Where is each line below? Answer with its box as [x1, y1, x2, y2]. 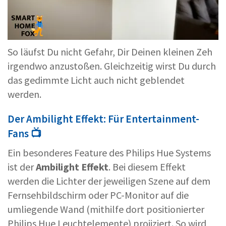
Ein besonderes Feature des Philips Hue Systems [8, 146, 211, 159]
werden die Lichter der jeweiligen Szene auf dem [8, 175, 210, 188]
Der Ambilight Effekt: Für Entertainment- [8, 112, 199, 126]
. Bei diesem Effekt [108, 160, 186, 174]
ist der [8, 160, 36, 174]
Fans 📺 [8, 127, 41, 141]
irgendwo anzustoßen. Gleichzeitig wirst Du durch [8, 60, 216, 73]
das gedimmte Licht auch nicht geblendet [8, 74, 185, 87]
